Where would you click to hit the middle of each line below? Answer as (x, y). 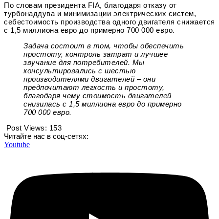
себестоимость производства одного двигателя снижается (109, 22)
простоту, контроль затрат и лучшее (96, 54)
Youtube (17, 144)
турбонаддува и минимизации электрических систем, (100, 13)
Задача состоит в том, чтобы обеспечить (104, 45)
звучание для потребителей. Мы (84, 62)
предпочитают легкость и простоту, (94, 87)
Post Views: (26, 128)
